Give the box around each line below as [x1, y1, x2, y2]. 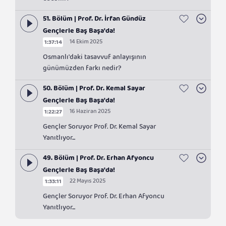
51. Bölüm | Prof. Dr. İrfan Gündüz [43, 13, 146, 29]
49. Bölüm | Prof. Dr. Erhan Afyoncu [43, 152, 154, 168]
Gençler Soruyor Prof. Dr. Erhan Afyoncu [43, 190, 164, 206]
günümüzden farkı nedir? [43, 62, 122, 78]
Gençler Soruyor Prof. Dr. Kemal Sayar [43, 121, 156, 137]
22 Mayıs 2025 [70, 176, 105, 189]
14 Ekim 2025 [70, 36, 102, 50]
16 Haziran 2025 [70, 106, 110, 120]
